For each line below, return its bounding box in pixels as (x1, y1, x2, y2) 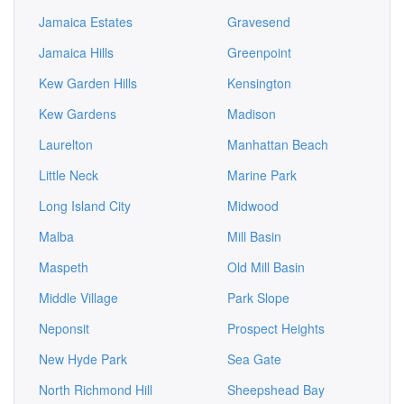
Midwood (227, 197, 279, 215)
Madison (227, 105, 276, 123)
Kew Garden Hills (39, 74, 137, 92)
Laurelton (39, 135, 93, 153)
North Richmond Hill (39, 381, 152, 399)
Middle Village (39, 289, 118, 307)
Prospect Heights (227, 319, 325, 337)
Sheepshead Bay (227, 381, 325, 399)
